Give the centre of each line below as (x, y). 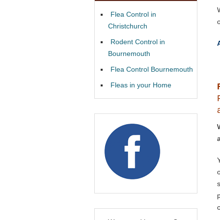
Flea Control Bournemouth (152, 69)
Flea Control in (133, 14)
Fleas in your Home (141, 85)
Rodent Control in (138, 42)
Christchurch (128, 26)
